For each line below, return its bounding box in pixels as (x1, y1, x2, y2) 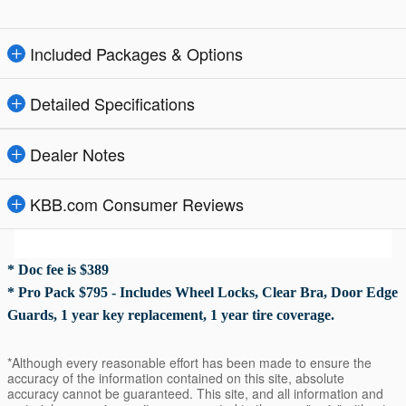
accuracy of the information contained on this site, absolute (7, 369, 344, 388)
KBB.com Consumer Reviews (30, 192, 244, 217)
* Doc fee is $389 (7, 262, 109, 278)
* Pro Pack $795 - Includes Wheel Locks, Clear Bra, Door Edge (7, 285, 398, 301)
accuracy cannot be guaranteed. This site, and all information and (7, 384, 383, 403)
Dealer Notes (30, 142, 125, 167)
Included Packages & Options (30, 42, 243, 66)
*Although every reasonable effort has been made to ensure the (7, 353, 372, 372)
